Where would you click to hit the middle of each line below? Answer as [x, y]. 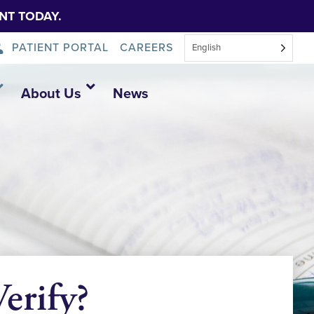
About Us [51, 94]
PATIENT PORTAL [61, 47]
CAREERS [146, 47]
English [206, 48]
